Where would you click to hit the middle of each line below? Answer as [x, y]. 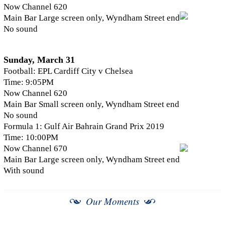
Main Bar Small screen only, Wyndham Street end [91, 104]
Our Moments [113, 201]
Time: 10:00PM [31, 138]
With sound [24, 171]
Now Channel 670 [35, 149]
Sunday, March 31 [39, 60]
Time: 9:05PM [29, 82]
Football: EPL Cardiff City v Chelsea [68, 71]
